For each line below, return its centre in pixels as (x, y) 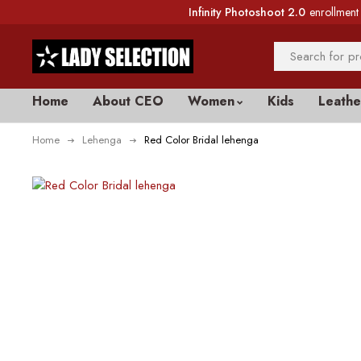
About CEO (128, 101)
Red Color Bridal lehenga (201, 140)
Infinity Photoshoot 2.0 (247, 12)
